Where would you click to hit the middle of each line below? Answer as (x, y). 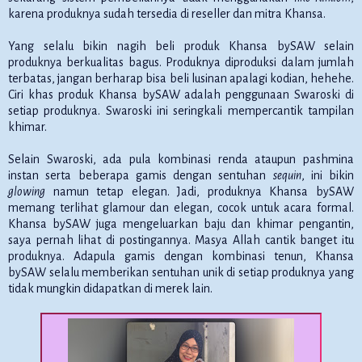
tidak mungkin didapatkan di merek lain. (110, 288)
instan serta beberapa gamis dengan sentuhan (141, 175)
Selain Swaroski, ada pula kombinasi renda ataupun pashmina (181, 159)
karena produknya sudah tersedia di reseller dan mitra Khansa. (168, 13)
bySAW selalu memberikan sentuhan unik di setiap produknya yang (181, 272)
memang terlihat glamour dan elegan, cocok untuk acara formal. (181, 207)
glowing (27, 191)
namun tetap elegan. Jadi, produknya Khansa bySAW (200, 191)
